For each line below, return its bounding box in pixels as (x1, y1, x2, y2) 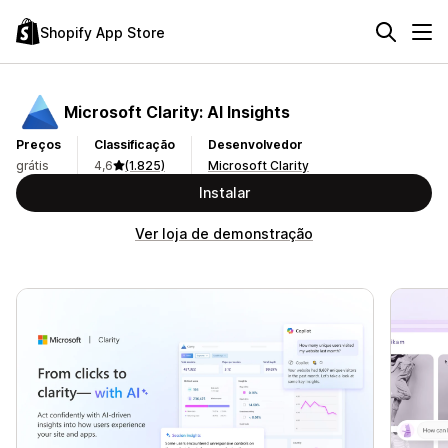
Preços (16, 137, 61, 152)
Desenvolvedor (208, 137, 303, 152)
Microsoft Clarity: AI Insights (64, 101, 290, 122)
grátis (16, 158, 49, 173)
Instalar (198, 184, 250, 201)
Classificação (94, 137, 175, 152)
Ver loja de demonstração (135, 225, 313, 242)
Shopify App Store (40, 23, 165, 41)
